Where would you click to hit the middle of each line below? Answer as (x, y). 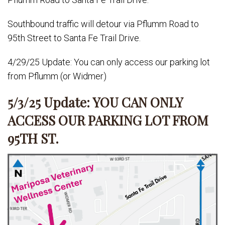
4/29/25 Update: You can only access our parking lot (109, 62)
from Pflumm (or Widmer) (57, 76)
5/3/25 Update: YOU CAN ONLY (95, 102)
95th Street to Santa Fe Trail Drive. (74, 38)
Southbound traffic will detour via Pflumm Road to (103, 24)
